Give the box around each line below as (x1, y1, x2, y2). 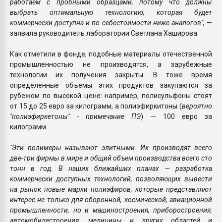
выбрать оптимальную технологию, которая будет (10, 8, 212, 16)
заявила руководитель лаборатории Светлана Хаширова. (10, 29, 199, 37)
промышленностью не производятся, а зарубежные (10, 60, 212, 68)
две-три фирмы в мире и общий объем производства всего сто (10, 154, 212, 162)
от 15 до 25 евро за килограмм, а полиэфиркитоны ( (10, 102, 182, 110)
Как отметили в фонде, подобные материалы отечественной (10, 50, 212, 58)
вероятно (182, 102, 212, 110)
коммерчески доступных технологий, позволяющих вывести (10, 174, 212, 183)
